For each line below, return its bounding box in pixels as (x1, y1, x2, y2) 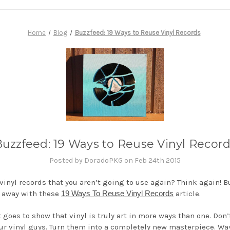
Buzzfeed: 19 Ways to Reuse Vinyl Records (74, 28, 201, 36)
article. (174, 189, 201, 199)
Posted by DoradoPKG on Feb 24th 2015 (49, 156, 181, 165)
